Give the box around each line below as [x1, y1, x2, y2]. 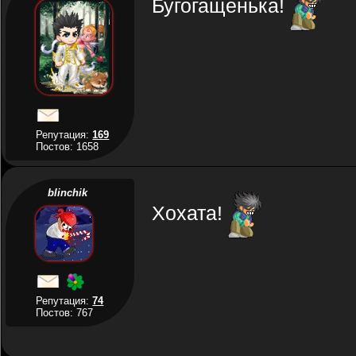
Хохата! [151, 202, 228, 224]
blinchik [48, 187, 88, 199]
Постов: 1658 [36, 141, 99, 153]
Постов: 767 [36, 307, 94, 319]
